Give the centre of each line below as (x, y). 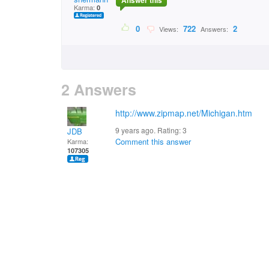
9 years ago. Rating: (149, 130)
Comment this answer (153, 141)
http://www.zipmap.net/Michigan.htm (184, 113)
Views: (168, 29)
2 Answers (99, 89)
